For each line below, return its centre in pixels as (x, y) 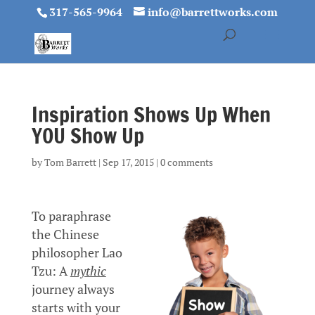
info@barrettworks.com (213, 12)
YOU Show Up (88, 135)
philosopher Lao (77, 253)
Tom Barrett (70, 162)
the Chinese (65, 234)
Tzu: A (51, 271)
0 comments (186, 162)
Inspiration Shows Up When (151, 114)
